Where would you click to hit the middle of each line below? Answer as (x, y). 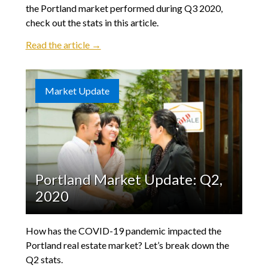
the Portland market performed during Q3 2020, (124, 8)
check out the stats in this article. (92, 22)
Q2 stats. (44, 259)
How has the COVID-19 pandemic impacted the (123, 230)
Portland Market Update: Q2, (129, 179)
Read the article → (63, 44)
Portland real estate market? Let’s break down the (127, 245)
